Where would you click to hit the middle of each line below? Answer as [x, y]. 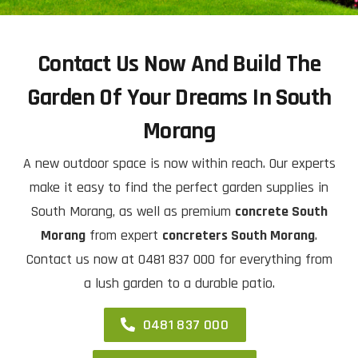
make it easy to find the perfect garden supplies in [179, 187]
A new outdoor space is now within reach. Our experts [179, 163]
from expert [124, 235]
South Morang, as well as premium [133, 211]
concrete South [281, 211]
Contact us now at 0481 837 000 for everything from [179, 259]
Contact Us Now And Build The [179, 64]
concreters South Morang [239, 235]
